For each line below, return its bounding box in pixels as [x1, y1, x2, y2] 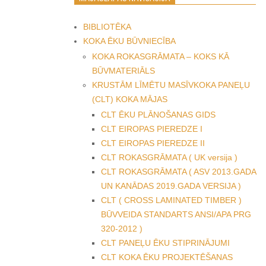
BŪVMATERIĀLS [92, 66, 155, 75]
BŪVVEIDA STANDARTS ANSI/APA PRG [101, 210, 251, 219]
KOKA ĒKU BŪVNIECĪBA [83, 36, 176, 46]
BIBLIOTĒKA [83, 22, 131, 31]
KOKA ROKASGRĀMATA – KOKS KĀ [92, 52, 229, 61]
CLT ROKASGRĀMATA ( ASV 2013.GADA [101, 167, 256, 176]
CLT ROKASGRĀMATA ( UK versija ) [101, 153, 237, 162]
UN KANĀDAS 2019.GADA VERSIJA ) [101, 181, 241, 191]
